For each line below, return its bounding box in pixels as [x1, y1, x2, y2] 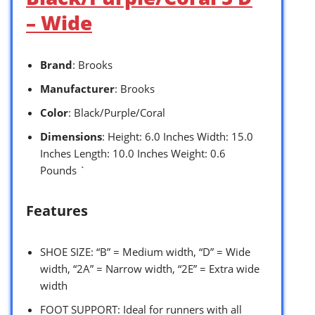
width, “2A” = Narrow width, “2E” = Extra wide [40, 262, 259, 276]
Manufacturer [40, 82, 115, 96]
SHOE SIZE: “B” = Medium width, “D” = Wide [40, 245, 250, 259]
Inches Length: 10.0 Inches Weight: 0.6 [40, 146, 226, 161]
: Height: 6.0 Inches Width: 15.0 [102, 129, 253, 144]
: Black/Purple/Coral [68, 105, 165, 120]
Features [26, 201, 88, 221]
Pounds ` [40, 163, 86, 178]
